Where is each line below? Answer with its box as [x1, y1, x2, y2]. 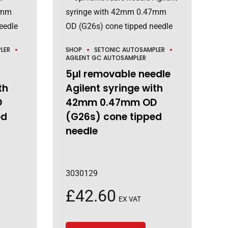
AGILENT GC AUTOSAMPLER [65, 53, 146, 63]
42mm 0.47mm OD [65, 96, 157, 110]
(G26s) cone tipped [65, 110, 162, 124]
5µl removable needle [65, 67, 170, 81]
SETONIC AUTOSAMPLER [94, 45, 165, 54]
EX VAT [118, 195, 141, 204]
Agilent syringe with [65, 81, 163, 96]
